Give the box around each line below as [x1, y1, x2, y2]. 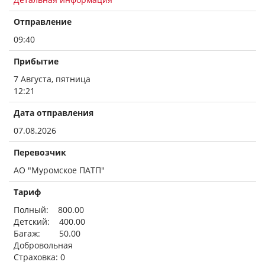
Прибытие [14, 56, 59, 67]
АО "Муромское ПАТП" [14, 164, 105, 176]
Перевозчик [14, 147, 66, 158]
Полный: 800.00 [14, 204, 84, 215]
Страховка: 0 [14, 251, 65, 263]
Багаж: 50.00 [14, 228, 80, 239]
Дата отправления [14, 107, 93, 118]
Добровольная [14, 240, 73, 251]
